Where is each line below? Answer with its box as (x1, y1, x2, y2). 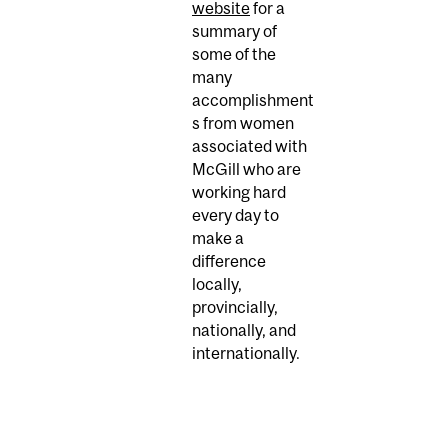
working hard (192, 182, 286, 201)
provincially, (192, 297, 278, 316)
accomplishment (192, 90, 314, 109)
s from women (192, 113, 294, 132)
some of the (192, 44, 276, 63)
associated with (192, 136, 307, 155)
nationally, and (192, 320, 296, 339)
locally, (192, 274, 242, 293)
